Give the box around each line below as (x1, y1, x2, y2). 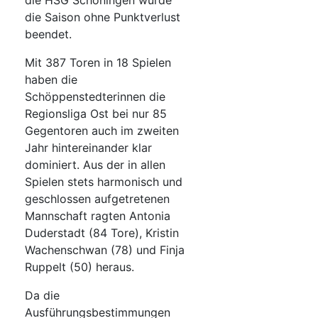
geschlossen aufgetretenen (25, 192, 170, 207)
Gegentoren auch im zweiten (25, 124, 179, 138)
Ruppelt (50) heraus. (25, 260, 134, 275)
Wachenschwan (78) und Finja (25, 243, 185, 258)
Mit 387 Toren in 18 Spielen (25, 55, 171, 70)
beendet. (25, 27, 72, 42)
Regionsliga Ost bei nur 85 (25, 106, 167, 121)
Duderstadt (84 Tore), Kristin (25, 226, 179, 241)
